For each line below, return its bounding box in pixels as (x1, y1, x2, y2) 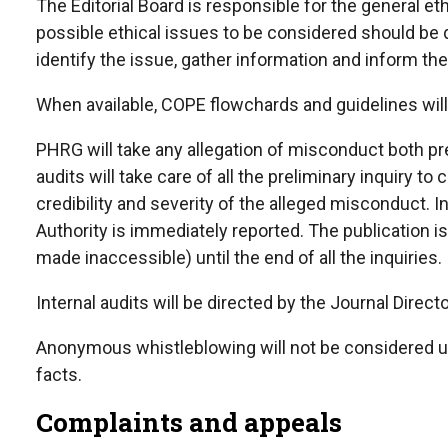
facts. (36, 364, 82, 386)
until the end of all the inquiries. (192, 247, 442, 269)
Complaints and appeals (36, 405, 342, 440)
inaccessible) (85, 247, 192, 269)
